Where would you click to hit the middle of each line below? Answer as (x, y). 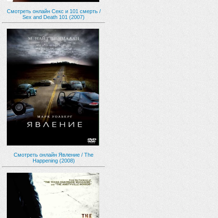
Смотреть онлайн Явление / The (54, 155)
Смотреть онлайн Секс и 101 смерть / (54, 11)
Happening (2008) (54, 161)
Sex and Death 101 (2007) (54, 17)
